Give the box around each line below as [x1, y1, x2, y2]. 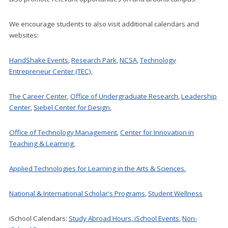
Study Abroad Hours [69, 214, 131, 223]
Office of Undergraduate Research [70, 92, 178, 101]
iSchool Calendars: [9, 214, 69, 223]
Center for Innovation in [120, 128, 194, 137]
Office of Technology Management [9, 128, 117, 137]
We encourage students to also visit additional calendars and [9, 19, 199, 28]
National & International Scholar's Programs [9, 189, 145, 198]
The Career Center [9, 92, 67, 101]
